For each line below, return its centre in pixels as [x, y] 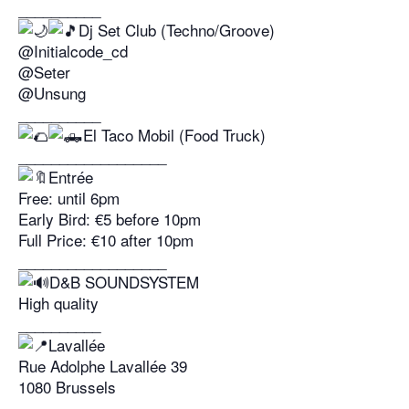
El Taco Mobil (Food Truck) [174, 135]
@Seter [44, 72]
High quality [58, 303]
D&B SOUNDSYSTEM [124, 282]
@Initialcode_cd [73, 51]
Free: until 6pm [69, 198]
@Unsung [52, 93]
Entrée [71, 177]
